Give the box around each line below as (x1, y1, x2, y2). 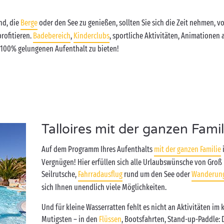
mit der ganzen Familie (154, 144, 221, 154)
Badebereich (33, 31, 70, 40)
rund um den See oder (122, 169, 192, 179)
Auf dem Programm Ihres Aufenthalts (41, 144, 154, 154)
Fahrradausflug (78, 169, 123, 179)
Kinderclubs (73, 31, 109, 40)
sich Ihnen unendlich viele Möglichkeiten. (41, 182, 168, 192)
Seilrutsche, (41, 169, 78, 179)
